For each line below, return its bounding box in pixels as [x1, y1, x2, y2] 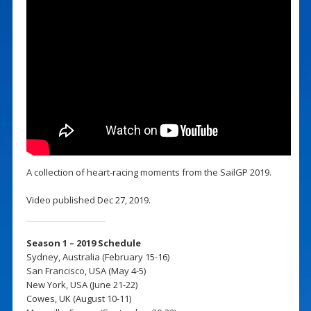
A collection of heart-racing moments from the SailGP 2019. [26, 165, 271, 178]
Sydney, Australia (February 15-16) [26, 250, 169, 263]
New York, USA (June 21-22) [26, 278, 137, 291]
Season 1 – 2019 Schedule [26, 236, 141, 249]
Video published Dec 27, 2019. [26, 193, 151, 206]
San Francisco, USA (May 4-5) [26, 264, 146, 277]
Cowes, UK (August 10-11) [26, 292, 131, 305]
